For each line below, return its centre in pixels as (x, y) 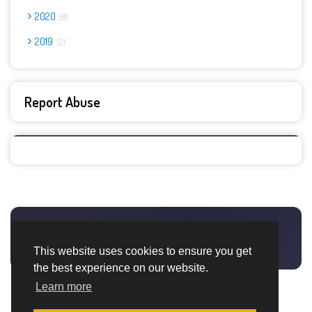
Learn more (64, 287)
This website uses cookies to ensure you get (142, 251)
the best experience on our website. (121, 268)
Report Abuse (62, 102)
